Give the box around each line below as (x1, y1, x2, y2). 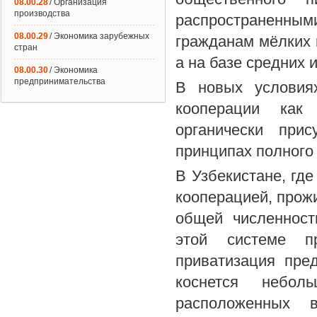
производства (14, 8, 70, 18)
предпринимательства (14, 76, 105, 86)
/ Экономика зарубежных (50, 31, 149, 41)
